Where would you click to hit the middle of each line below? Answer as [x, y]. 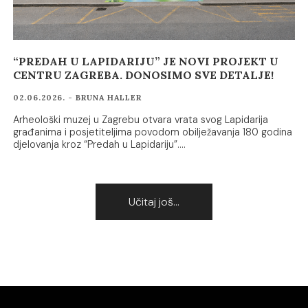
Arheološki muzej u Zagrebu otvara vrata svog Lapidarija [141, 120]
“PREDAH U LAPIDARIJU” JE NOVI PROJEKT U [146, 62]
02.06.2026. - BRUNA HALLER [78, 98]
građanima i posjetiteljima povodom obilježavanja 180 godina [153, 132]
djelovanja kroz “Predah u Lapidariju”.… [100, 145]
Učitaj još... [154, 202]
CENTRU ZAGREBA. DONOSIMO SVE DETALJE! [144, 75]
